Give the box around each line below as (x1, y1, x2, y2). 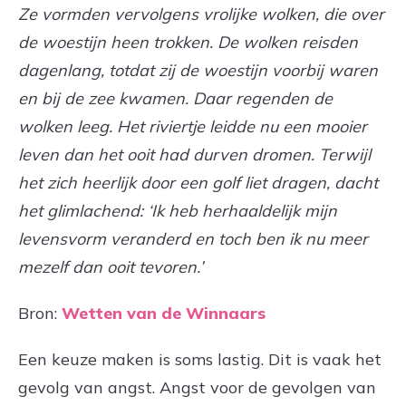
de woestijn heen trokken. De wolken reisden (18, 31, 358, 53)
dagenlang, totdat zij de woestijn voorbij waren (18, 59, 378, 81)
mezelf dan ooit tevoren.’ (18, 256, 203, 277)
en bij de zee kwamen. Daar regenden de (18, 87, 333, 109)
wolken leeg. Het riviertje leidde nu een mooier (18, 115, 367, 137)
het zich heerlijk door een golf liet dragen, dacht (18, 171, 378, 193)
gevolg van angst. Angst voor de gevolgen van (18, 376, 376, 398)
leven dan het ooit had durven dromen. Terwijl (18, 143, 371, 165)
